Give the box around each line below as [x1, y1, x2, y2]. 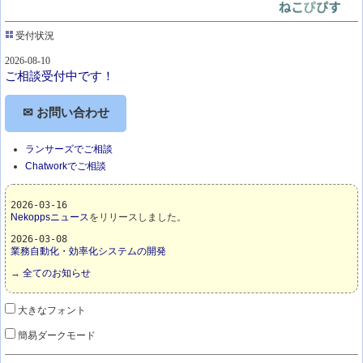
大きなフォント [15, 305, 87, 317]
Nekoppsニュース [10, 211, 89, 223]
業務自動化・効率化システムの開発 [10, 245, 166, 257]
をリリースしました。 [88, 211, 186, 223]
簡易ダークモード [15, 330, 96, 342]
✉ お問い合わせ [22, 106, 109, 120]
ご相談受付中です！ [5, 69, 115, 83]
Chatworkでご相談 [24, 160, 106, 172]
